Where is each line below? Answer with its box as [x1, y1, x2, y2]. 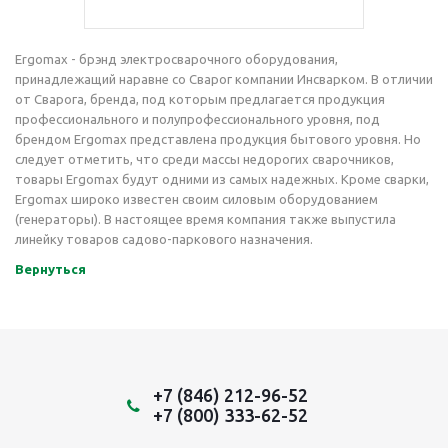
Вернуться [15, 262, 86, 276]
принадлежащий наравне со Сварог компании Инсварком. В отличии [15, 72, 433, 86]
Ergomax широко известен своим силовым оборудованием [15, 192, 378, 206]
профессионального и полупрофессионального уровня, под [15, 112, 380, 126]
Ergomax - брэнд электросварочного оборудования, [15, 52, 338, 66]
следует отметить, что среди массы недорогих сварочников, [15, 152, 394, 166]
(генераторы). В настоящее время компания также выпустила [15, 212, 396, 226]
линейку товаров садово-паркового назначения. [15, 232, 313, 246]
